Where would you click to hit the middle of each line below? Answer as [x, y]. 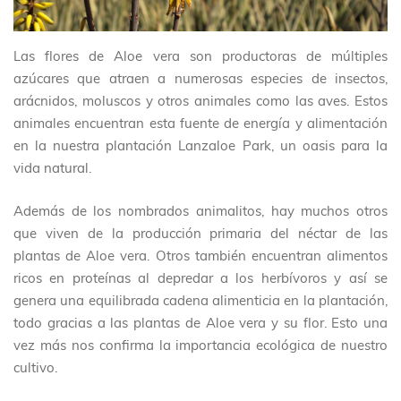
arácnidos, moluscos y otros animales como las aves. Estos [200, 101]
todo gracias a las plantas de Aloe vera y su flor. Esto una [200, 322]
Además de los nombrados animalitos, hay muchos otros [200, 210]
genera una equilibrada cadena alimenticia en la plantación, [200, 300]
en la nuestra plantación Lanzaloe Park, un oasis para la [200, 146]
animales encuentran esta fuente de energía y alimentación [200, 124]
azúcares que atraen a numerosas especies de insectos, [200, 79]
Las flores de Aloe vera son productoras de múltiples [200, 56]
